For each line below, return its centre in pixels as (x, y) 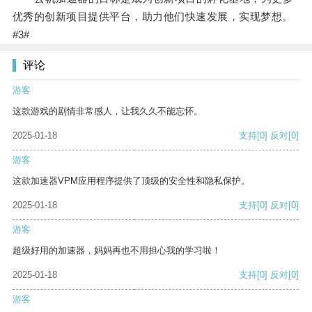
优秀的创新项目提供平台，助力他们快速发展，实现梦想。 (153, 17)
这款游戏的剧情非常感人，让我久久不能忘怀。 (108, 111)
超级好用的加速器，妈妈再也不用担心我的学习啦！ (117, 251)
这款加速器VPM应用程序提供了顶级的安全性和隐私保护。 (131, 181)
